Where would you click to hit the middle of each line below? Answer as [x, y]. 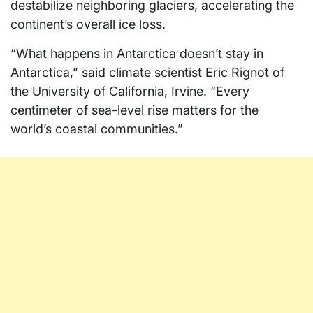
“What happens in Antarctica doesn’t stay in [137, 54]
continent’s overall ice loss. [88, 24]
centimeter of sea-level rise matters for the [134, 110]
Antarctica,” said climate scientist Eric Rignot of [147, 73]
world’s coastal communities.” [97, 129]
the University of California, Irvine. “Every [130, 92]
